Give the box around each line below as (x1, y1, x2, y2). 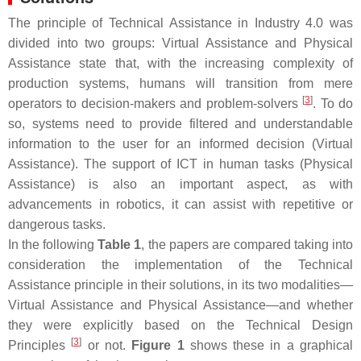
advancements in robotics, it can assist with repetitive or (8, 197, 353, 211)
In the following (8, 238, 98, 251)
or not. (81, 338, 132, 352)
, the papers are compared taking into (141, 238, 354, 251)
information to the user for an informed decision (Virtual (8, 137, 353, 151)
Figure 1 (131, 338, 185, 352)
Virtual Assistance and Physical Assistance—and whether (8, 298, 353, 312)
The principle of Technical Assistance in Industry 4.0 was (8, 16, 353, 30)
